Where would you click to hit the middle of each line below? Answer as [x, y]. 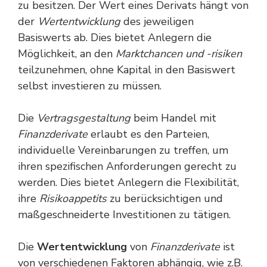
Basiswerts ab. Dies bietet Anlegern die [115, 38]
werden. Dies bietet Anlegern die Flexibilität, [128, 182]
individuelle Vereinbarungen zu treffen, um [123, 150]
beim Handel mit [173, 118]
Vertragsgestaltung [84, 118]
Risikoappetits [73, 198]
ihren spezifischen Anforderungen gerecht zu [127, 166]
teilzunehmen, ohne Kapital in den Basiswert [127, 70]
